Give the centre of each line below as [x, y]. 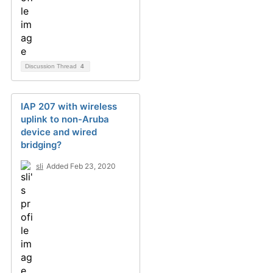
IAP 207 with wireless [69, 106]
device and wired [59, 132]
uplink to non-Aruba [65, 119]
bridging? [41, 145]
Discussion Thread [52, 66]
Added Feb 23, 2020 [81, 166]
